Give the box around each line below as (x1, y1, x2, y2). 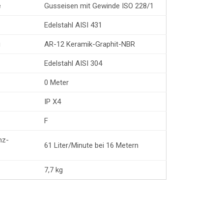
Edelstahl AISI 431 (44, 20, 102, 29)
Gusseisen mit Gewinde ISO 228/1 (44, 1, 154, 10)
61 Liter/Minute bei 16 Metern (44, 140, 138, 150)
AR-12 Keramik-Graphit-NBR (44, 39, 135, 49)
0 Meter (44, 78, 69, 87)
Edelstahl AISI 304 (44, 58, 102, 68)
